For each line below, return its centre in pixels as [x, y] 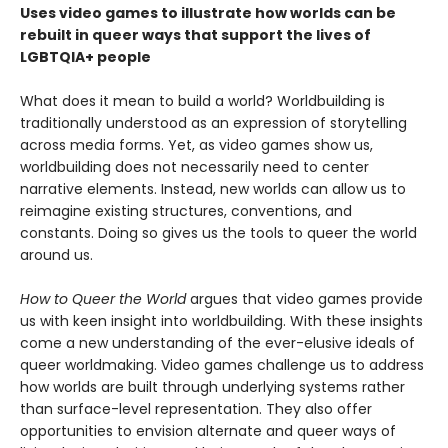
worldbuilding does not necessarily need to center [194, 167]
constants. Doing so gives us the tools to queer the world [218, 233]
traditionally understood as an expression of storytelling [213, 123]
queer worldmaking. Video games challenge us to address [222, 365]
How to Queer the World [103, 299]
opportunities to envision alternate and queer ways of [208, 431]
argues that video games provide [304, 299]
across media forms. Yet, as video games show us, [196, 145]
